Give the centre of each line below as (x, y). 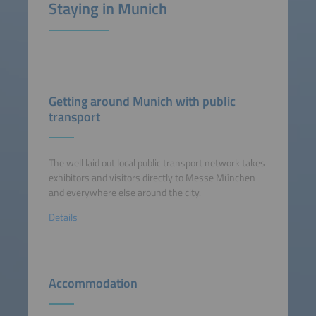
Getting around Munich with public (142, 102)
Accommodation (93, 283)
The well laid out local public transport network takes (157, 163)
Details (63, 217)
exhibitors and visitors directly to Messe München (152, 177)
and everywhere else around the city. (124, 192)
